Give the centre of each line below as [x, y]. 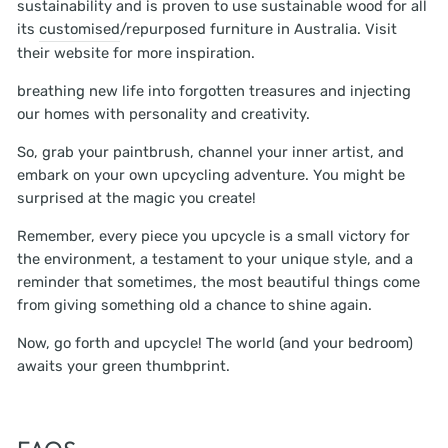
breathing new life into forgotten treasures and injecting [214, 91]
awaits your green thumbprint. [123, 366]
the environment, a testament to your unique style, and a [215, 259]
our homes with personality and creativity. [165, 114]
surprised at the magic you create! [136, 198]
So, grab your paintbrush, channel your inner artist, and [210, 152]
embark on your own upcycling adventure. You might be [211, 175]
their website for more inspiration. [138, 53]
